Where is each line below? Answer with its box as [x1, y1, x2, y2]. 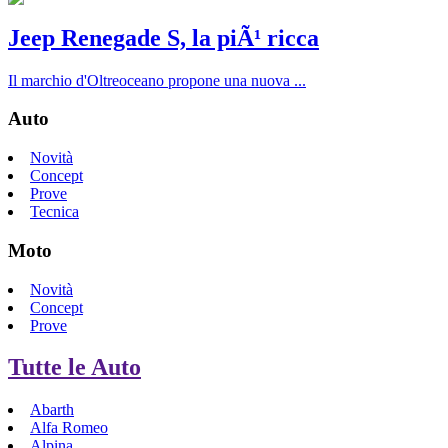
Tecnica [30, 203, 79, 221]
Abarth [30, 401, 74, 419]
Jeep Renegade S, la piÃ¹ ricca [8, 24, 319, 51]
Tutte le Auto [8, 354, 141, 381]
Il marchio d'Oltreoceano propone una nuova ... [8, 71, 306, 89]
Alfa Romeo [30, 419, 108, 437]
